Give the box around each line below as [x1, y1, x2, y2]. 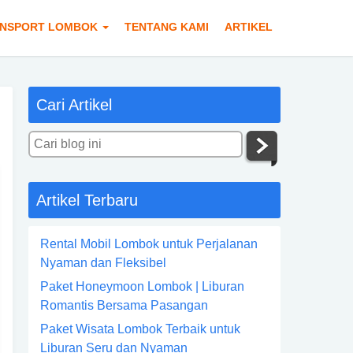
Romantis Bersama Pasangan [40, 299, 208, 312]
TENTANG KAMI [124, 20, 209, 33]
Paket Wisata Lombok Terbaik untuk [40, 322, 240, 336]
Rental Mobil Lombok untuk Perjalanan [40, 237, 258, 251]
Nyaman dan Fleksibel [40, 256, 166, 269]
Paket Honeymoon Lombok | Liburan [40, 280, 244, 293]
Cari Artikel [36, 96, 112, 113]
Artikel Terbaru [36, 191, 138, 209]
